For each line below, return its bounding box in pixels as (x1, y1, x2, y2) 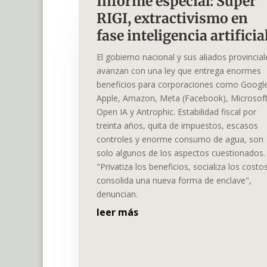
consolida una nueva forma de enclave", (97, 175, 252, 187)
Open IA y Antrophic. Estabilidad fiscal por (97, 106, 256, 118)
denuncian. (97, 188, 138, 200)
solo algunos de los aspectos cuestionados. (97, 147, 265, 159)
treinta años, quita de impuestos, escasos (97, 120, 258, 132)
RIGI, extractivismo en (97, 10, 248, 27)
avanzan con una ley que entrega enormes (97, 65, 261, 77)
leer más (97, 206, 138, 219)
